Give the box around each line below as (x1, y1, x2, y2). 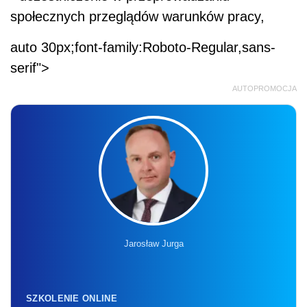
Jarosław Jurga (123, 238, 184, 249)
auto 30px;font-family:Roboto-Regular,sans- (10, 39, 275, 55)
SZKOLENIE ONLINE (26, 293, 117, 304)
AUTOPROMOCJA (232, 84, 297, 93)
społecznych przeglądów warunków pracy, (10, 8, 265, 24)
